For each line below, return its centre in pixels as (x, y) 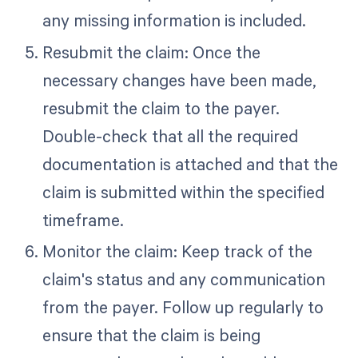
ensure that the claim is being (151, 335)
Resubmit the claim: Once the (151, 52)
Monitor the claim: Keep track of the (177, 251)
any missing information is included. (174, 20)
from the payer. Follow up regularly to (183, 307)
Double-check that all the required (170, 135)
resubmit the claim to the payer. (161, 107)
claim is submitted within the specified (183, 191)
